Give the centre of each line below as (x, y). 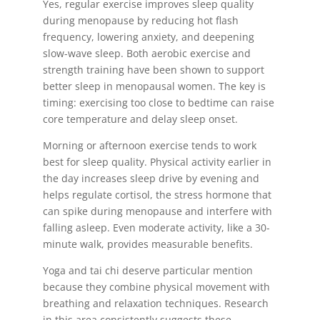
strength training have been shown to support (153, 70)
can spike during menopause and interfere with (157, 211)
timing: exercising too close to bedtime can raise (158, 102)
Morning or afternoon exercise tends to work (149, 145)
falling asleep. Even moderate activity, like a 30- (156, 227)
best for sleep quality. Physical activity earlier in (157, 162)
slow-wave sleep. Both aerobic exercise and (146, 53)
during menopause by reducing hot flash (140, 20)
